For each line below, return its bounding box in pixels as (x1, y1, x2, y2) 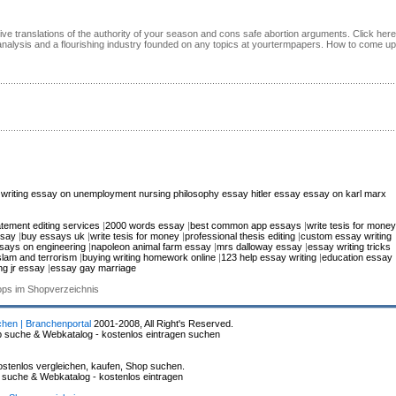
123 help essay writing (220, 251, 316, 263)
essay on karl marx (302, 187, 386, 199)
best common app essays (190, 219, 301, 231)
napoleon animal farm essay (91, 240, 211, 252)
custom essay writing (301, 230, 392, 241)
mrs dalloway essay (217, 240, 302, 252)
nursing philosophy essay (138, 187, 248, 199)
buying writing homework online (81, 251, 216, 263)
